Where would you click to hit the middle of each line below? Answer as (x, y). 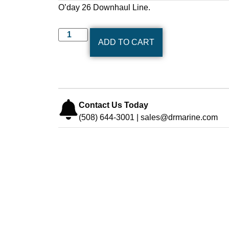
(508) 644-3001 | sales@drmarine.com (148, 118)
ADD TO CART (127, 42)
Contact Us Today (113, 105)
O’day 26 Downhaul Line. (104, 8)
